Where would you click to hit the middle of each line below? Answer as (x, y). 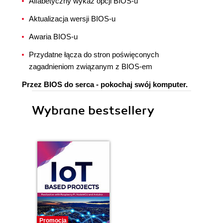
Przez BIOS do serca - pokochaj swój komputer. (105, 84)
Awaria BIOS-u (53, 37)
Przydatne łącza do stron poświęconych (94, 55)
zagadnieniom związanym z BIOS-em (91, 66)
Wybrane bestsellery (93, 111)
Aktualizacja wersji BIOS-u (72, 19)
